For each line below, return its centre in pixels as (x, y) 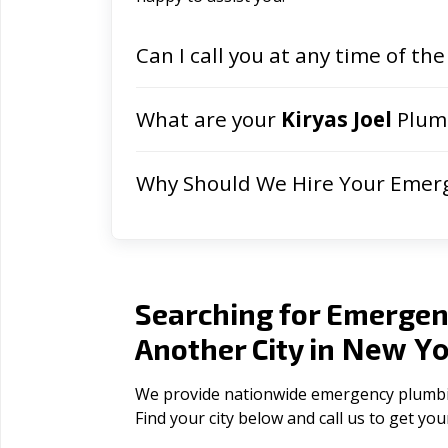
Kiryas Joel (336, 119)
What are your (208, 119)
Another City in (238, 348)
